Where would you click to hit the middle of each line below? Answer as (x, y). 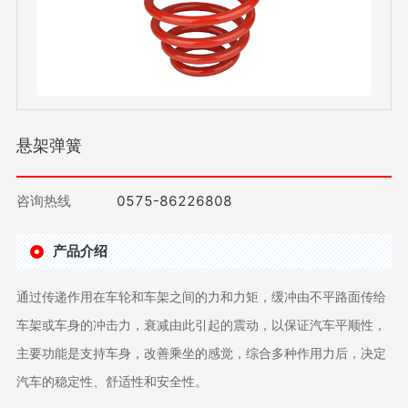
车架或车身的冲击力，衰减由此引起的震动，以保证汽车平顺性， (201, 325)
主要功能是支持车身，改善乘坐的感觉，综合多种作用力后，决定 (201, 353)
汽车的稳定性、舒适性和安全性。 (112, 381)
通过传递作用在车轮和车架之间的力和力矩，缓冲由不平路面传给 (201, 296)
